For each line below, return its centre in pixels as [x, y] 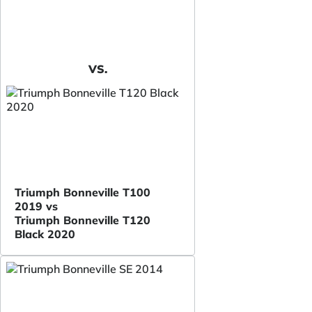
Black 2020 [45, 234]
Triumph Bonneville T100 [83, 192]
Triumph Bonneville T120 [83, 220]
